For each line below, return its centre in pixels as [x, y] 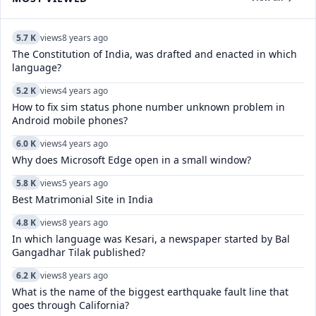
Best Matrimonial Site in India [83, 199]
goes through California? [71, 305]
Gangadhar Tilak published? [79, 252]
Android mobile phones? [70, 120]
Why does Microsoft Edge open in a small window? [132, 160]
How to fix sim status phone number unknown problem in [148, 107]
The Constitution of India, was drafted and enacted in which [154, 54]
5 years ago [85, 183]
